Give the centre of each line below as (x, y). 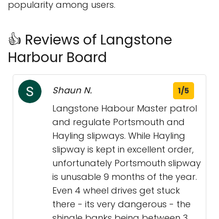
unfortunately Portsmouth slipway (127, 163)
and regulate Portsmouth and (119, 122)
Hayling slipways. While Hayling (119, 136)
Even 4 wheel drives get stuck (116, 190)
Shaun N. (72, 90)
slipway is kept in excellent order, (123, 149)
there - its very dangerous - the (121, 204)
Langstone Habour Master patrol (125, 108)
